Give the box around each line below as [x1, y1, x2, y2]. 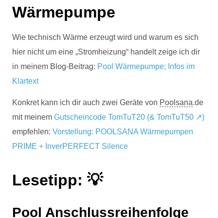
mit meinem [12, 112, 54, 121]
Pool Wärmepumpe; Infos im [97, 62, 195, 71]
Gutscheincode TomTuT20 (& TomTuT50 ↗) [54, 112, 204, 121]
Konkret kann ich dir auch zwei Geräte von [12, 98, 160, 107]
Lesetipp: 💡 [12, 171, 103, 189]
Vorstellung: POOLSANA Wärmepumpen [53, 127, 193, 136]
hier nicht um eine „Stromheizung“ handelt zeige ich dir [12, 47, 200, 56]
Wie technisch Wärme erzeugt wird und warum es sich [12, 33, 199, 41]
